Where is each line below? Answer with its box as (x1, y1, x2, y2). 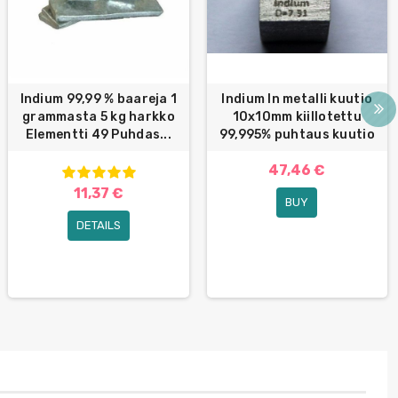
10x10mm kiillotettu (232, 109, 362, 125)
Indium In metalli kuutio (221, 92, 373, 107)
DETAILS (76, 219, 121, 233)
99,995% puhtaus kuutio (219, 127, 375, 143)
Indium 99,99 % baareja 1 (20, 92, 178, 107)
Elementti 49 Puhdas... (25, 127, 172, 143)
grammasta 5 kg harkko (22, 109, 175, 125)
